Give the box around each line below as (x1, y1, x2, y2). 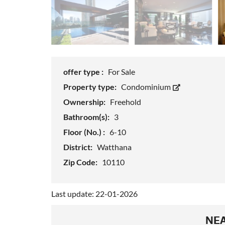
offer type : (63, 67, 105, 77)
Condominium (121, 82, 172, 92)
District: (63, 142, 94, 152)
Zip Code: (63, 157, 99, 167)
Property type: (63, 82, 118, 92)
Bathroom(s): (63, 112, 111, 122)
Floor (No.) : (63, 127, 106, 137)
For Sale (108, 67, 135, 77)
